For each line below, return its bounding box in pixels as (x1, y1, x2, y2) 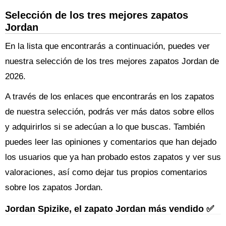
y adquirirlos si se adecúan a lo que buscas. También (5, 122, 205, 132)
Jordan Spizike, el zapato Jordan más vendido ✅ (5, 203, 214, 214)
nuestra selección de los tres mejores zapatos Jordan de (5, 56, 219, 66)
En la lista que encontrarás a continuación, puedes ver (5, 41, 210, 51)
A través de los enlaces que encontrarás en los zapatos (5, 92, 214, 101)
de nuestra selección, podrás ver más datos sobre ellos (5, 107, 214, 117)
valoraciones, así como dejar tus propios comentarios (5, 167, 207, 177)
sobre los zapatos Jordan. (5, 183, 103, 192)
